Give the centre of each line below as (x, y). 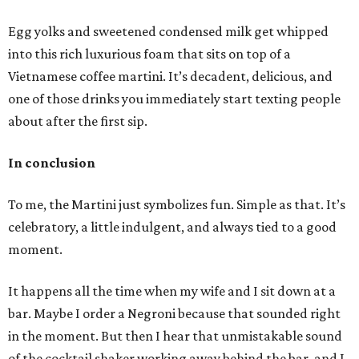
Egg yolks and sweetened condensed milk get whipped (168, 32)
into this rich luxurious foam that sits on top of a (149, 54)
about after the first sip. (78, 121)
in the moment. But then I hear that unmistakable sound (175, 336)
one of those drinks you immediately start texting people (174, 99)
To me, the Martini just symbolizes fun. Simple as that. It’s (177, 205)
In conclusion (52, 163)
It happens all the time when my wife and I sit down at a (172, 291)
